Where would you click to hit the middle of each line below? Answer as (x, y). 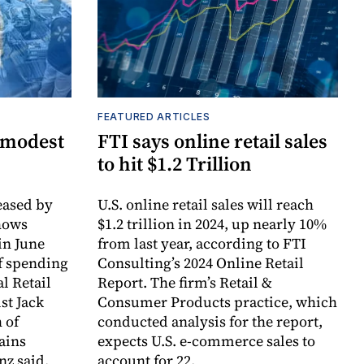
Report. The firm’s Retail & (185, 283)
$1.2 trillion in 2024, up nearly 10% (212, 224)
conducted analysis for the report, (210, 322)
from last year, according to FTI (202, 244)
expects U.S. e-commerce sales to (206, 341)
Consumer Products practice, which (217, 302)
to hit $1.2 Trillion (175, 164)
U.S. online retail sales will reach (206, 205)
